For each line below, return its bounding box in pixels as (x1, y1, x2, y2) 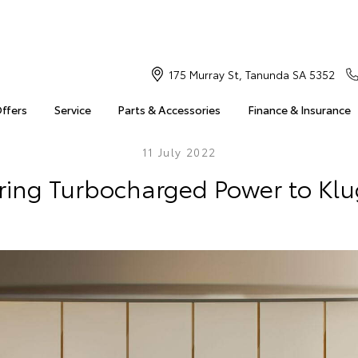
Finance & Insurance (247, 101, 351, 117)
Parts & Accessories (117, 101, 221, 117)
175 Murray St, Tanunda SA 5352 (168, 66, 335, 82)
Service (54, 101, 91, 117)
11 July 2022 (141, 144, 217, 160)
